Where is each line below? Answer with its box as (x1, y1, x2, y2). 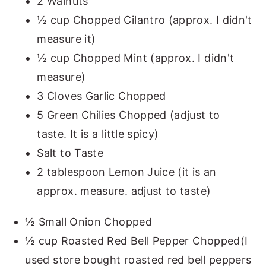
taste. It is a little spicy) (37, 127, 159, 140)
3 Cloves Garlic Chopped (37, 89, 166, 102)
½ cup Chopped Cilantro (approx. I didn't (37, 13, 252, 26)
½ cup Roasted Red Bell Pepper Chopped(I (25, 234, 248, 247)
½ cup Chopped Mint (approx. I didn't (37, 51, 235, 64)
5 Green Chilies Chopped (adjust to (37, 108, 220, 121)
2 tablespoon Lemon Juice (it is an (37, 165, 217, 178)
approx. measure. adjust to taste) (37, 184, 211, 197)
